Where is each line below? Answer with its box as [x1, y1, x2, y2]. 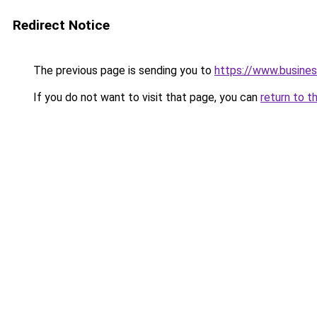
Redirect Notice [13, 17, 110, 33]
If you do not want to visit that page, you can [30, 91, 260, 104]
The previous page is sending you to [30, 64, 214, 77]
